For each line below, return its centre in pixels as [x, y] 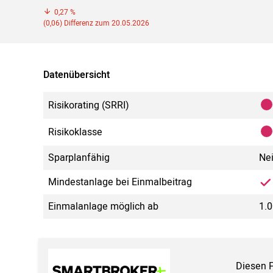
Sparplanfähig [79, 158]
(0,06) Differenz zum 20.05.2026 [96, 23]
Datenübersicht [76, 75]
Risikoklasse [75, 133]
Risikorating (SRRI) [89, 106]
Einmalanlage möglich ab [103, 207]
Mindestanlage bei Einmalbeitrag [120, 183]
